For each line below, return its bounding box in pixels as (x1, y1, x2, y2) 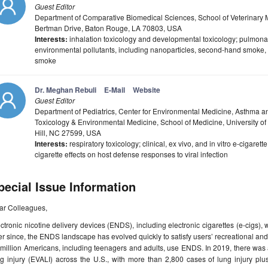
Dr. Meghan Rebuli (35, 84, 96, 96)
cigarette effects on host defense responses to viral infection (35, 149, 228, 160)
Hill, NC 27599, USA (35, 127, 101, 138)
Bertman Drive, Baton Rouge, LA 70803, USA (35, 23, 182, 33)
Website (133, 84, 160, 96)
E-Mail (104, 84, 125, 96)
